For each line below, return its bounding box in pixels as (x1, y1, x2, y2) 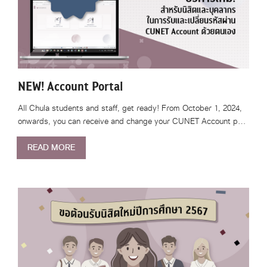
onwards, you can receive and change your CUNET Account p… (18, 113, 246, 129)
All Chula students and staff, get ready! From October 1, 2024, (18, 100, 242, 116)
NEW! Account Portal (18, 77, 123, 97)
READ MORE (27, 140, 75, 156)
